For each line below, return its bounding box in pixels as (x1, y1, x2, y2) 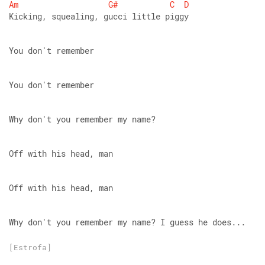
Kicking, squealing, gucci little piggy (9, 11, 189, 22)
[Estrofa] (9, 242, 51, 253)
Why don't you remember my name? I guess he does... (9, 216, 245, 228)
